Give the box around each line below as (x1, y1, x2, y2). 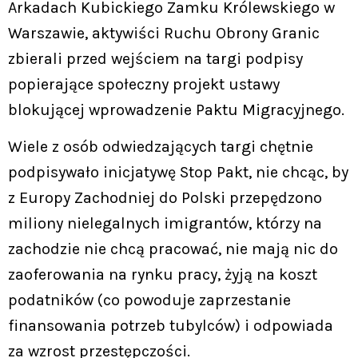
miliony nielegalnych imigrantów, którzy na (8, 214, 322, 233)
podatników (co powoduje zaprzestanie (8, 291, 291, 310)
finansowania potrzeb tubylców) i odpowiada (8, 316, 333, 336)
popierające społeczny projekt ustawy (8, 75, 280, 93)
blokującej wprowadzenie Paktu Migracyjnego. (8, 101, 344, 119)
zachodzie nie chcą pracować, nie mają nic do (8, 240, 338, 259)
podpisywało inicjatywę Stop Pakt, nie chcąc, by (8, 163, 348, 182)
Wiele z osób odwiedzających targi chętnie (8, 137, 313, 157)
